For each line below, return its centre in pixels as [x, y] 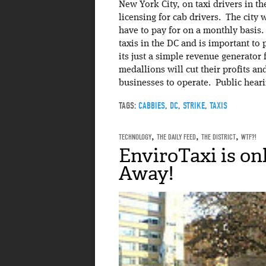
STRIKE [194, 106]
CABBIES [151, 106]
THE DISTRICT [218, 137]
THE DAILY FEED [176, 137]
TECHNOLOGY [135, 137]
